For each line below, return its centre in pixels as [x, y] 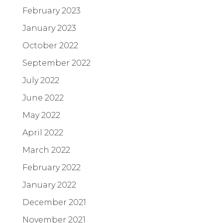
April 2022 [43, 132]
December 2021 [54, 202]
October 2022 [50, 45]
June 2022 [43, 98]
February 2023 [52, 10]
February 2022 [52, 167]
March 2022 [46, 150]
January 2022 [49, 185]
